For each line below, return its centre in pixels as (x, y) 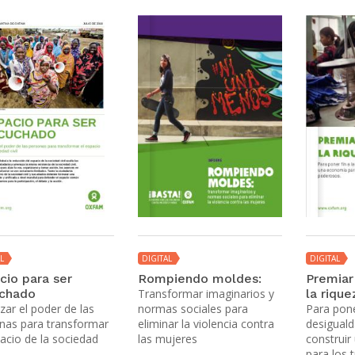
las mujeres (167, 338)
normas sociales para (193, 308)
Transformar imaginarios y (206, 293)
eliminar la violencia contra (206, 323)
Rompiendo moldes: (199, 278)
